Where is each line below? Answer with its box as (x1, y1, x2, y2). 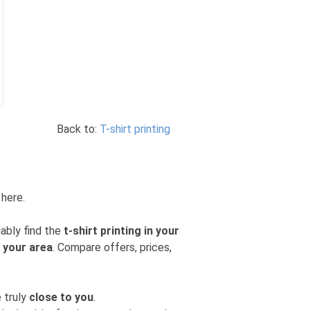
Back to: (57, 122, 100, 136)
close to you (29, 291, 93, 304)
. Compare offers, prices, (53, 241, 172, 254)
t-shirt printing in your (64, 224, 179, 237)
